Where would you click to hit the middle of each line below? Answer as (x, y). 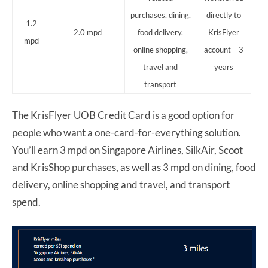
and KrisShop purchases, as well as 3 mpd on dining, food (134, 167)
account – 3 (223, 50)
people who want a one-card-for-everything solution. (127, 133)
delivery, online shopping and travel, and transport (121, 185)
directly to (223, 15)
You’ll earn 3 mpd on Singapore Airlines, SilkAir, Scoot (127, 150)
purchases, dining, (160, 15)
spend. (26, 202)
